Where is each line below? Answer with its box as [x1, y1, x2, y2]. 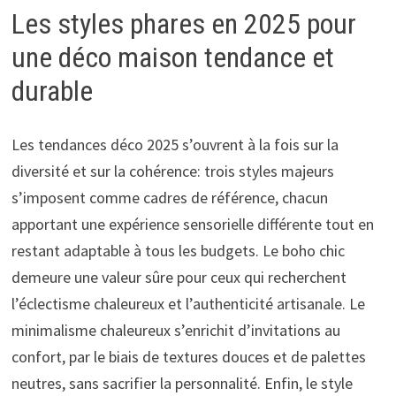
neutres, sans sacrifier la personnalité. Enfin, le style [11, 372, 353, 393]
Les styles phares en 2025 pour [11, 6, 356, 41]
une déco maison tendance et [11, 40, 334, 74]
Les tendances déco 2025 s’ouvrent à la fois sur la [11, 133, 339, 155]
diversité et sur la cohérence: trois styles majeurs [11, 160, 334, 181]
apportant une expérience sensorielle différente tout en [11, 213, 374, 234]
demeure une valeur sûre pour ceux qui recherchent [11, 266, 346, 287]
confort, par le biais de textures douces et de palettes [11, 346, 366, 367]
